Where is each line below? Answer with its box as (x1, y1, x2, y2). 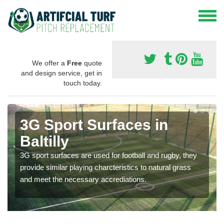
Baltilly (20, 132, 69, 149)
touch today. (63, 78, 102, 87)
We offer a (32, 58, 67, 67)
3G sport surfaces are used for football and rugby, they (20, 150, 197, 159)
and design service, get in (21, 68, 102, 77)
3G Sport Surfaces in (20, 116, 168, 133)
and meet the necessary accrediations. (20, 174, 146, 183)
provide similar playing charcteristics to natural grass (20, 162, 191, 171)
